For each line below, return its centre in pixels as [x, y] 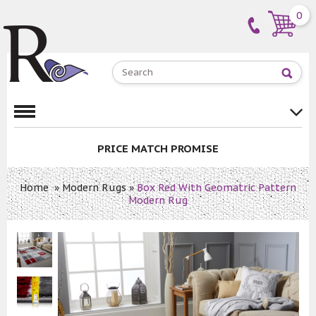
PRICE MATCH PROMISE [158, 148]
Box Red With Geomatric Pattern [217, 188]
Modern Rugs [94, 188]
